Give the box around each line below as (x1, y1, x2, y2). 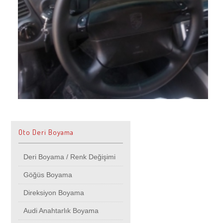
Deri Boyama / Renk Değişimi (23, 153, 115, 161)
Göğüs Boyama (23, 171, 72, 179)
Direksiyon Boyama (23, 189, 84, 197)
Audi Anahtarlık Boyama (23, 207, 99, 215)
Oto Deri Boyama (18, 127, 74, 137)
